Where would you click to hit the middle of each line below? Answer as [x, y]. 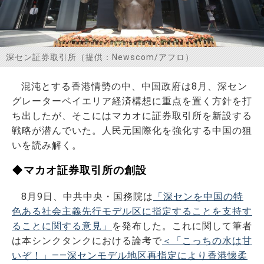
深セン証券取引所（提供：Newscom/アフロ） [100, 57]
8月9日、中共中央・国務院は [87, 196]
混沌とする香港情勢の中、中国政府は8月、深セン [134, 86]
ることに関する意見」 [62, 226]
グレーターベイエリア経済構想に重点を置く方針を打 [132, 101]
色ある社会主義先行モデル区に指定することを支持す [132, 211]
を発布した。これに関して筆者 [182, 226]
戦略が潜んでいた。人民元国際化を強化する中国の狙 [132, 130]
